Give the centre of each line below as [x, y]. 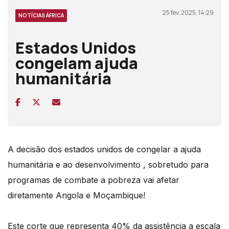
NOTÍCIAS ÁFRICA [41, 15]
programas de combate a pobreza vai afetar [94, 180]
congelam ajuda [77, 63]
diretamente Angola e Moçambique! [76, 195]
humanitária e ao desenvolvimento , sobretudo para [108, 164]
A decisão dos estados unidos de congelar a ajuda [104, 149]
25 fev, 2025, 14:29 [188, 12]
